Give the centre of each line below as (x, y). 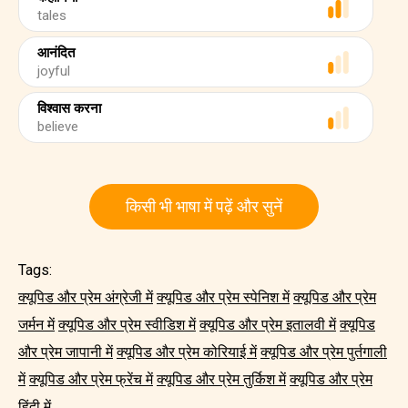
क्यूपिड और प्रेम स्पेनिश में (223, 297)
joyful (54, 71)
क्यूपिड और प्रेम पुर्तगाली (324, 352)
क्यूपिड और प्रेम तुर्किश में (221, 379)
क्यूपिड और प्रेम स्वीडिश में (127, 325)
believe (58, 127)
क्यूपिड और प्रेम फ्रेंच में (91, 379)
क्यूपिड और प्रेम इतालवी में (268, 325)
